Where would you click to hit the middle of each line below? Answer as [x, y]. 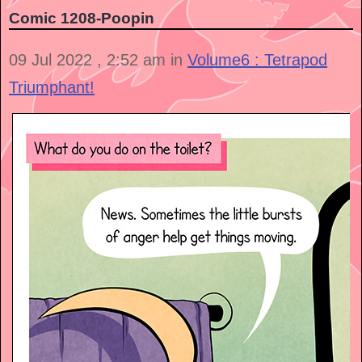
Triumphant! [52, 88]
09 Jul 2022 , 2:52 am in [98, 60]
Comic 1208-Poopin [82, 19]
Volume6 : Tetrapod [257, 60]
